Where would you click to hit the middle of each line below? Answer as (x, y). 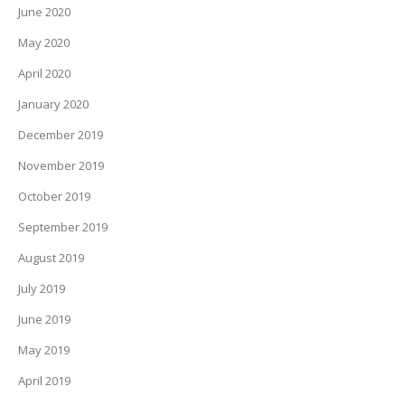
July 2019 (42, 289)
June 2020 (44, 12)
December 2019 (61, 135)
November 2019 (61, 166)
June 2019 (44, 320)
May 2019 (44, 350)
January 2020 (53, 104)
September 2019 (63, 227)
